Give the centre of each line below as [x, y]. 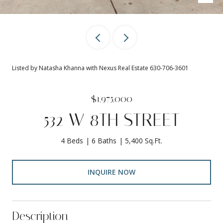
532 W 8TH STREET [111, 120]
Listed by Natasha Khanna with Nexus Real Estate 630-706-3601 [100, 68]
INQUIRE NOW [111, 172]
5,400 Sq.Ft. [144, 141]
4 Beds [72, 141]
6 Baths [104, 141]
